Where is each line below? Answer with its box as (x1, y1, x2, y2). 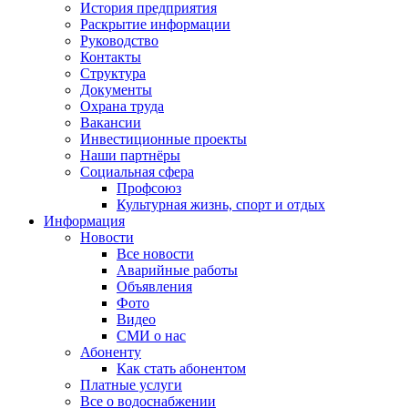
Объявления (117, 278, 192, 294)
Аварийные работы (117, 261, 238, 278)
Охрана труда (80, 97, 164, 114)
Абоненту (80, 343, 141, 360)
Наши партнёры (80, 147, 180, 163)
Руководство (80, 32, 158, 48)
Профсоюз (117, 179, 181, 196)
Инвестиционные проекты (80, 130, 247, 147)
